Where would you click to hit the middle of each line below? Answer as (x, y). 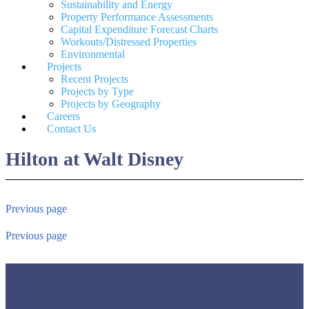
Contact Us (71, 129)
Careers (63, 116)
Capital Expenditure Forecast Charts (139, 29)
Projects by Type (97, 91)
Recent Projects (94, 79)
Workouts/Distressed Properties (129, 42)
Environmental (93, 54)
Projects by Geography (111, 104)
